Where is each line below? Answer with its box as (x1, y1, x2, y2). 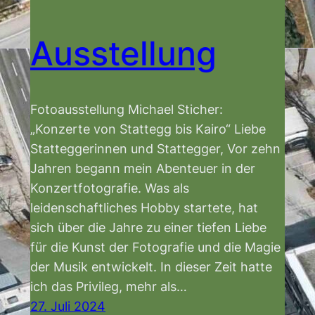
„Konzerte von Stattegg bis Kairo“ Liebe (30, 120, 266, 136)
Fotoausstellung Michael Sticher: (30, 101, 223, 117)
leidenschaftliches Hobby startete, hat (30, 199, 258, 215)
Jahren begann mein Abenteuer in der (30, 160, 255, 176)
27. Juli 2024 (30, 297, 105, 314)
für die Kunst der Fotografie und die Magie (30, 238, 281, 255)
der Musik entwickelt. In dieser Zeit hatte (30, 258, 272, 274)
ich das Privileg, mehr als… (30, 278, 187, 294)
